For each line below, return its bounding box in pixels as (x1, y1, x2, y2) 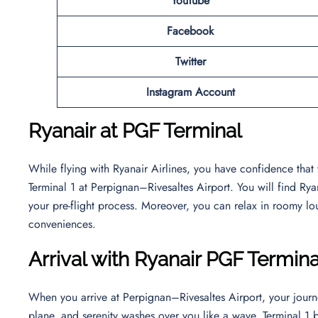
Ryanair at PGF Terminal (28, 119, 242, 143)
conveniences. (28, 215, 99, 232)
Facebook (167, 22, 214, 39)
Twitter (175, 53, 206, 70)
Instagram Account (146, 83, 235, 100)
